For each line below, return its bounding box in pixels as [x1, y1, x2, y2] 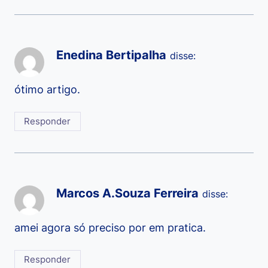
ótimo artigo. [14, 83, 80, 96]
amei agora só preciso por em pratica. [14, 221, 206, 234]
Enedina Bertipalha [56, 47, 166, 63]
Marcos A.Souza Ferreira [56, 185, 199, 201]
